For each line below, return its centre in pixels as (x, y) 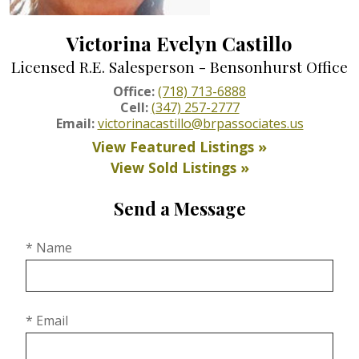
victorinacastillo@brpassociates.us (200, 123)
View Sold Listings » (179, 167)
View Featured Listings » (179, 146)
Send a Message (179, 208)
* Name (49, 247)
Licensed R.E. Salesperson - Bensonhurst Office (179, 66)
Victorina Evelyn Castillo (179, 43)
